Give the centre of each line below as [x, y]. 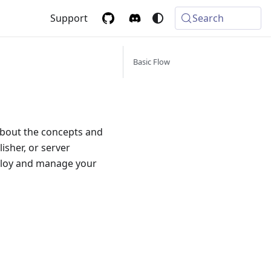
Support [69, 18]
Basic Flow [152, 62]
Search [208, 18]
